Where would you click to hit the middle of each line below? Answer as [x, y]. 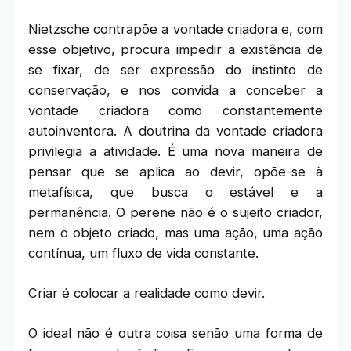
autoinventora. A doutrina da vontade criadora [175, 131]
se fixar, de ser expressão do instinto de [175, 70]
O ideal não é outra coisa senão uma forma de [175, 333]
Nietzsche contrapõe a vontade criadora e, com [175, 29]
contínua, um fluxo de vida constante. [143, 253]
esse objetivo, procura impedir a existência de [175, 49]
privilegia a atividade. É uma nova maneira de [175, 151]
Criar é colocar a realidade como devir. [147, 293]
